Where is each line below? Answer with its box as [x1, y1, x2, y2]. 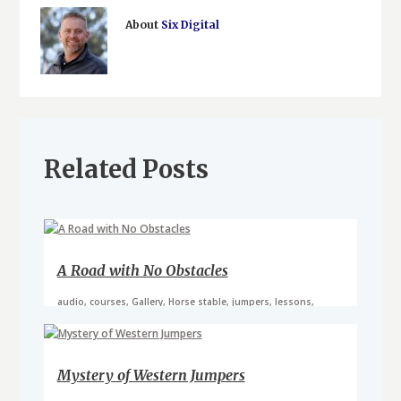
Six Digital [160, 17, 219, 31]
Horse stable [167, 294, 226, 308]
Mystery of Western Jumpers [56, 366, 245, 385]
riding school [56, 307, 119, 320]
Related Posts [43, 153, 209, 184]
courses [89, 294, 126, 308]
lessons [274, 294, 311, 308]
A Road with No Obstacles [56, 260, 228, 279]
